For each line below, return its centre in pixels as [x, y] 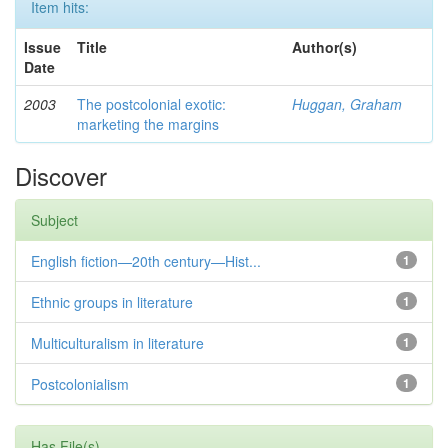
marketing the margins [148, 124]
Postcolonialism [80, 384]
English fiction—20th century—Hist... [146, 261]
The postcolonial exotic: [151, 104]
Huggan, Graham [347, 104]
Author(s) [324, 47]
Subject [54, 220]
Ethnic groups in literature [112, 302]
